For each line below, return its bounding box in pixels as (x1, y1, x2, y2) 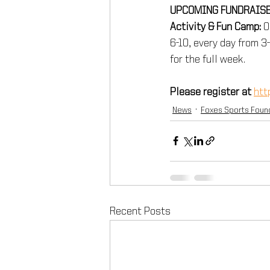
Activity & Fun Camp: (170, 21, 261, 33)
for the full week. (170, 54, 248, 65)
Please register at (170, 86, 254, 98)
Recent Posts (110, 206, 171, 217)
